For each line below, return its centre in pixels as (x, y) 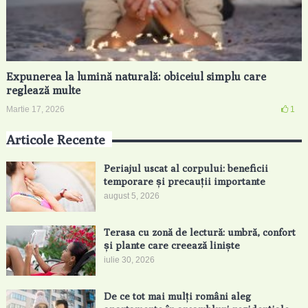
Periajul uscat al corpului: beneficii (186, 168)
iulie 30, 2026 (129, 260)
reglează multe (43, 91)
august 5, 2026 (131, 196)
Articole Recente (55, 140)
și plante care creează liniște (172, 245)
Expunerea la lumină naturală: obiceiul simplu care (136, 77)
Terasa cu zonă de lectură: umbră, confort (199, 232)
